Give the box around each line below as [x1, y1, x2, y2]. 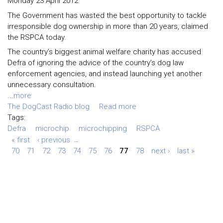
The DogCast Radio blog [7, 102, 90, 111]
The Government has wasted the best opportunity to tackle [7, 10, 207, 20]
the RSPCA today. [7, 32, 66, 42]
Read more [99, 102, 136, 111]
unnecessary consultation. [7, 80, 96, 90]
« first [11, 135, 30, 144]
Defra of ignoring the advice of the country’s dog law [7, 58, 184, 68]
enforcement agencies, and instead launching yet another [7, 69, 202, 79]
